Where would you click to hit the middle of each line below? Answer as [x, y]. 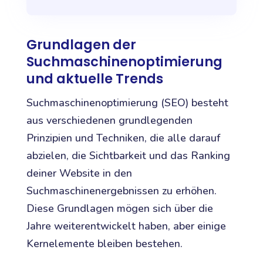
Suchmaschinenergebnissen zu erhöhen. [121, 191]
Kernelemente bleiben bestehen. [104, 244]
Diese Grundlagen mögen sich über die [119, 209]
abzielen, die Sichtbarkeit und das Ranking [128, 156]
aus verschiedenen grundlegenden [109, 121]
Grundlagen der [81, 44]
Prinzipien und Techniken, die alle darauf [123, 138]
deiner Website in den [79, 173]
